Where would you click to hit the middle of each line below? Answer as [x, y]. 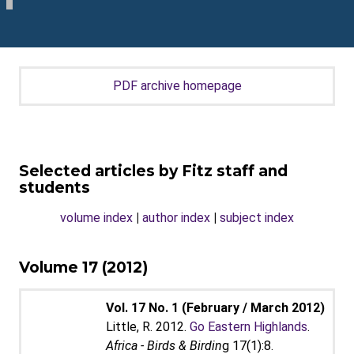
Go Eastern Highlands [249, 327]
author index [176, 218]
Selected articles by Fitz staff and [153, 171]
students [55, 188]
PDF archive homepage [177, 86]
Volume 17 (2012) [83, 267]
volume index [96, 218]
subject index [257, 218]
